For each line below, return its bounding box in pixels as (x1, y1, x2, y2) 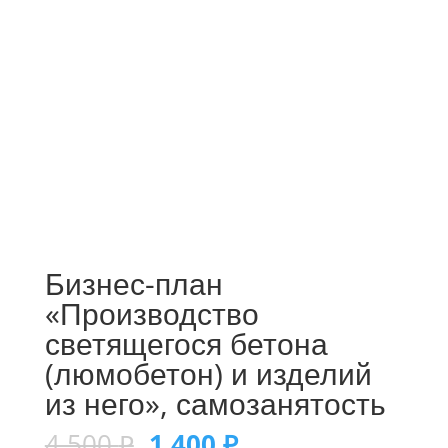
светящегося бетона (44, 323, 328, 365)
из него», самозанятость (44, 383, 386, 425)
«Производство (44, 293, 259, 335)
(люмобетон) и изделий (44, 353, 372, 395)
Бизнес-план (44, 263, 223, 305)
